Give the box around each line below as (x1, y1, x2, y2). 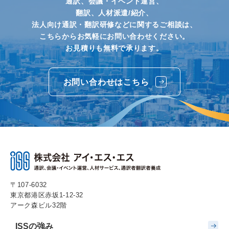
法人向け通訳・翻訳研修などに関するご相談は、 (32, 20, 197, 29)
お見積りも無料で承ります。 (65, 43, 164, 52)
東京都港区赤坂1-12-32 (10, 191, 84, 199)
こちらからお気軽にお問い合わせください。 (39, 32, 190, 40)
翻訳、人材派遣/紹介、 (76, 8, 153, 17)
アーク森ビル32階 (10, 201, 67, 209)
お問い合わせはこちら (63, 77, 149, 86)
